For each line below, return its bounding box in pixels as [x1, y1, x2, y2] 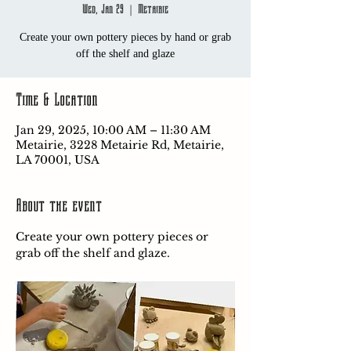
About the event [16, 196, 102, 215]
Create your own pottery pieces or [16, 230, 212, 244]
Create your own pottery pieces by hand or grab [20, 31, 231, 43]
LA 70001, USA [16, 153, 100, 167]
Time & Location [16, 90, 98, 110]
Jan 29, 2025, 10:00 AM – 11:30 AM [16, 123, 211, 137]
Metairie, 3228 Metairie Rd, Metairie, [16, 138, 224, 152]
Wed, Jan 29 [82, 2, 124, 16]
